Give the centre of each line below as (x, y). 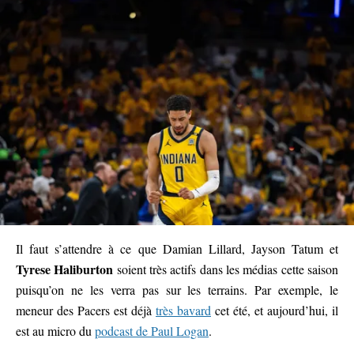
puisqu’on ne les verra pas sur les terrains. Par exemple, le (177, 290)
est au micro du (55, 331)
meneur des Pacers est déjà (86, 311)
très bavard (183, 311)
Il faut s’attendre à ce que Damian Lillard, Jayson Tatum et (177, 249)
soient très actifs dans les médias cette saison (226, 269)
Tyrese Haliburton (65, 269)
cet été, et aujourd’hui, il (275, 311)
